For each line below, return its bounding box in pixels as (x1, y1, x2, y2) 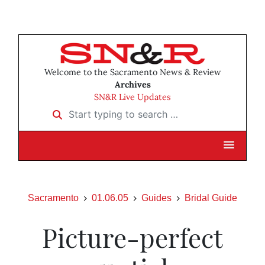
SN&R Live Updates (94, 92, 171, 103)
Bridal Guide (185, 193, 237, 203)
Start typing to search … (45, 104, 154, 117)
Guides (141, 193, 172, 203)
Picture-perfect (42, 219, 223, 255)
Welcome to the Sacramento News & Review (44, 67, 221, 78)
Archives (114, 79, 151, 91)
